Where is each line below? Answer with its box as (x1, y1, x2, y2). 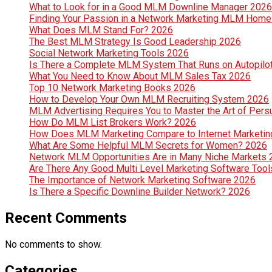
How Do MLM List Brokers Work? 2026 (29, 117, 196, 129)
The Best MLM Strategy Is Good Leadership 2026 (29, 36, 241, 48)
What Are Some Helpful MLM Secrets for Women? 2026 (29, 140, 267, 152)
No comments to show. (5, 239, 102, 251)
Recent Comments (5, 209, 127, 227)
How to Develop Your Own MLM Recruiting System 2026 (29, 93, 269, 106)
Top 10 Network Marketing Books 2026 (29, 82, 195, 94)
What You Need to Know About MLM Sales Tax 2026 (29, 70, 251, 83)
